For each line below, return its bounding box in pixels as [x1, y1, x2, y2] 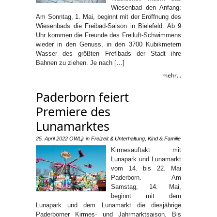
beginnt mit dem [111, 192, 181, 200]
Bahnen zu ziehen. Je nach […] [36, 59, 124, 66]
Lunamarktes [36, 117, 109, 134]
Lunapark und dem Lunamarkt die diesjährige [36, 201, 181, 209]
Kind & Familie [148, 135, 181, 141]
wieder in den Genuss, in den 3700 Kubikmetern [36, 40, 181, 48]
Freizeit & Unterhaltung [91, 135, 145, 141]
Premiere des [36, 103, 110, 120]
